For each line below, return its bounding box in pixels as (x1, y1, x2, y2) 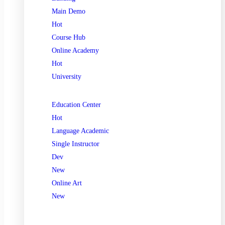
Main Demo (52, 8, 85, 15)
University (52, 73, 81, 80)
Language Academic (52, 127, 109, 135)
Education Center (52, 101, 101, 108)
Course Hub (52, 34, 85, 41)
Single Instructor (52, 140, 99, 148)
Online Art (52, 179, 82, 187)
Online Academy (52, 47, 99, 54)
